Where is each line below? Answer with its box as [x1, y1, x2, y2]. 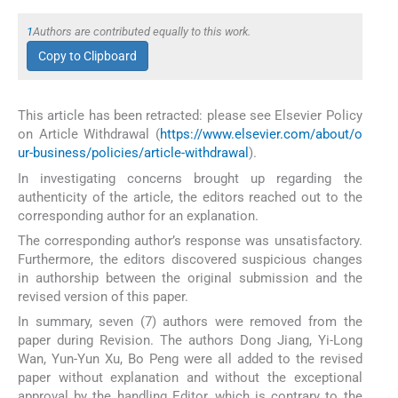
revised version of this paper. [18, 289, 188, 306]
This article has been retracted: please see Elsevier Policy [18, 107, 362, 124]
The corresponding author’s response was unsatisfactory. [18, 233, 362, 250]
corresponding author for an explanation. [18, 207, 259, 224]
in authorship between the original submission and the [18, 270, 362, 287]
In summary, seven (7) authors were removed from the [18, 314, 362, 330]
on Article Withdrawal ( [18, 126, 160, 143]
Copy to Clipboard [38, 49, 137, 64]
